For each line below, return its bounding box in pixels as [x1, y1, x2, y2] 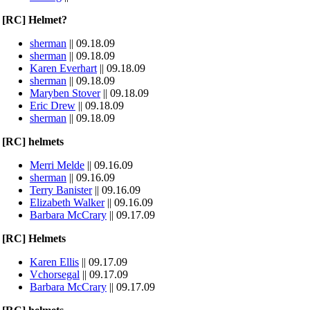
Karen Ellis [30, 256, 79, 268]
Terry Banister [30, 184, 92, 196]
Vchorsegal [30, 268, 80, 280]
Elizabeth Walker [30, 197, 104, 208]
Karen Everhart [30, 62, 97, 74]
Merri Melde [30, 159, 84, 171]
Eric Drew [30, 100, 75, 111]
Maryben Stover [30, 87, 100, 99]
